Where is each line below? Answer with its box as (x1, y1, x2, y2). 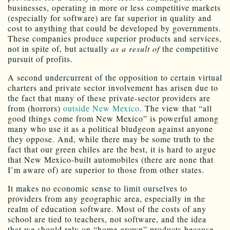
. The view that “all (140, 102, 212, 113)
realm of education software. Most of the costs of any (8, 203, 206, 214)
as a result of (111, 43, 160, 54)
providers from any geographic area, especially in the (8, 193, 205, 204)
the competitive (160, 43, 219, 54)
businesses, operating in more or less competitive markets (8, 2, 221, 13)
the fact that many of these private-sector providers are (8, 92, 210, 103)
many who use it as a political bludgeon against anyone (8, 123, 213, 134)
